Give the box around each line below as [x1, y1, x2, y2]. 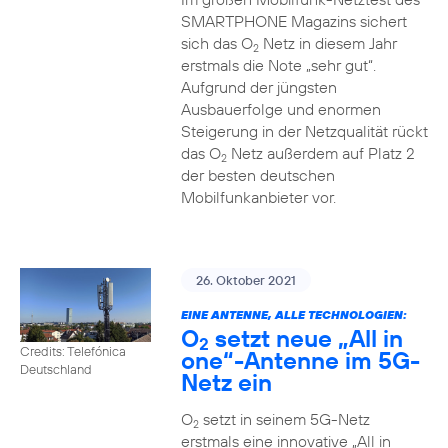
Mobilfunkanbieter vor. [180, 187, 336, 207]
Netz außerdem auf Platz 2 [226, 143, 415, 163]
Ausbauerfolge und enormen [180, 99, 381, 119]
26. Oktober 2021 [195, 272, 296, 288]
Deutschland [20, 360, 92, 377]
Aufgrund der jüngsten [180, 77, 337, 97]
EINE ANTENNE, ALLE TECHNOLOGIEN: [180, 307, 407, 322]
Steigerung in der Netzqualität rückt [180, 121, 428, 141]
